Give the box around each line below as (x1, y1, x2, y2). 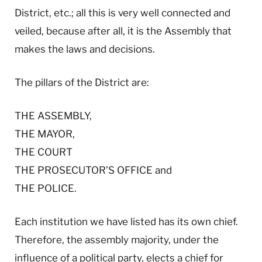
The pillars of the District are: (15, 76, 149, 88)
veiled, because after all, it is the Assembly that (15, 25, 232, 37)
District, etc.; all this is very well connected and (15, 6, 230, 19)
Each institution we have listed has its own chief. (15, 216, 238, 228)
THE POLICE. (15, 182, 77, 195)
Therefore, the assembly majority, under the (15, 234, 219, 246)
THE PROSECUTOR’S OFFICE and (15, 164, 172, 177)
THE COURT (15, 146, 73, 158)
